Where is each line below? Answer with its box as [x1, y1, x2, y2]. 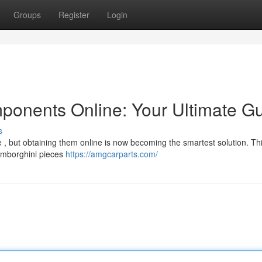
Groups [13, 9, 41, 20]
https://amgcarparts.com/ [65, 148, 158, 160]
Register [58, 9, 89, 20]
